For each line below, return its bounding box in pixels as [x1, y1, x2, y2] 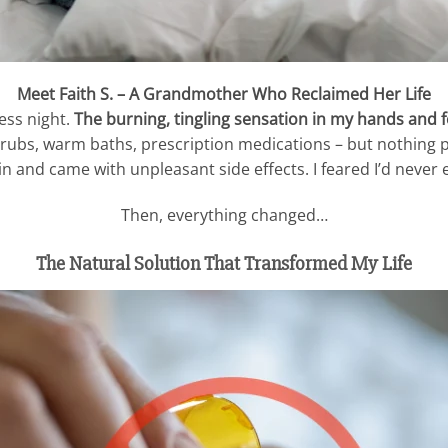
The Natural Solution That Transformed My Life [36, 251, 412, 276]
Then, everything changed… [120, 204, 328, 227]
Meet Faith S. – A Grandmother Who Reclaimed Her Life [17, 83, 431, 106]
